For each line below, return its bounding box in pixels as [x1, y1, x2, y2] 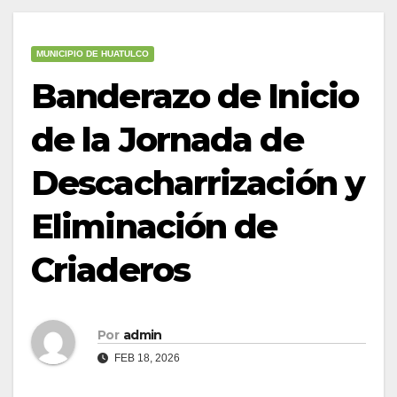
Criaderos [31, 248, 190, 291]
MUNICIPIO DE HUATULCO [36, 48, 149, 58]
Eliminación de [31, 205, 277, 247]
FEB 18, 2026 [112, 351, 180, 364]
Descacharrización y [31, 161, 364, 204]
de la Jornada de [31, 118, 303, 160]
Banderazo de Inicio [31, 74, 358, 117]
